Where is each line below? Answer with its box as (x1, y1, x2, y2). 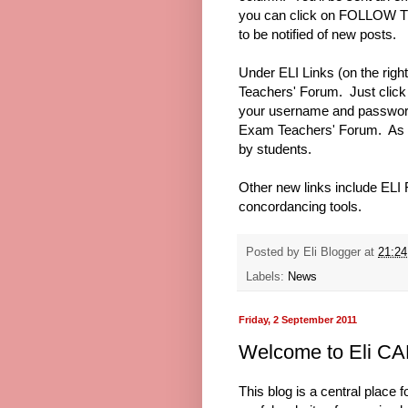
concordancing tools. (239, 198, 362, 214)
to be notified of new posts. (239, 25, 396, 42)
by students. (239, 140, 311, 157)
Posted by (246, 246, 303, 260)
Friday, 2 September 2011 (239, 314, 357, 326)
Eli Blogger (303, 246, 361, 260)
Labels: (246, 270, 288, 284)
